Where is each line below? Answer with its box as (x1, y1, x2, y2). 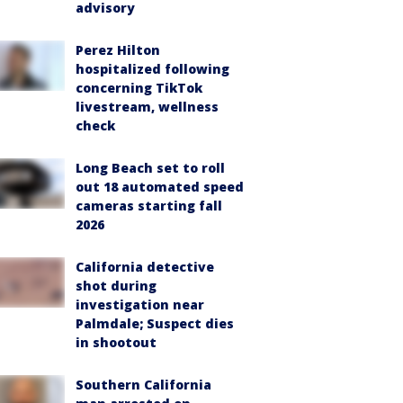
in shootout (76, 334, 157, 351)
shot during (76, 277, 157, 294)
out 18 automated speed (76, 178, 244, 195)
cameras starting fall (76, 197, 222, 214)
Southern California (76, 376, 211, 393)
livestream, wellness (76, 98, 219, 115)
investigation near (76, 296, 204, 313)
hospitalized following (76, 60, 229, 77)
